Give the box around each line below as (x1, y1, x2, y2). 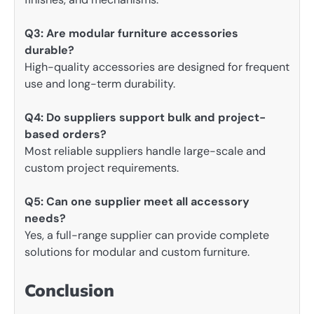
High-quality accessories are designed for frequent (25, 60, 289, 74)
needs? (25, 211, 66, 226)
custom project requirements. (25, 161, 179, 176)
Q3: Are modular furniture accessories (25, 26, 238, 41)
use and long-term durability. (25, 76, 175, 91)
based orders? (25, 127, 107, 142)
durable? (25, 43, 74, 57)
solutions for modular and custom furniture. (25, 245, 250, 260)
